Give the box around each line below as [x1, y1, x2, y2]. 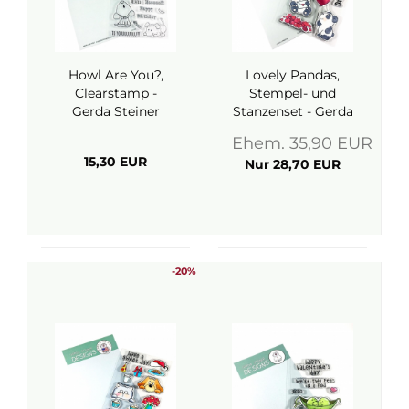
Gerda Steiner [71, 103, 160, 120]
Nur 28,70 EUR [245, 156, 341, 173]
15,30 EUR [84, 153, 147, 170]
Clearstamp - [74, 85, 157, 101]
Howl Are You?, [68, 67, 163, 83]
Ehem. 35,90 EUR [232, 133, 372, 153]
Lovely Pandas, [246, 67, 340, 83]
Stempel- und [249, 85, 336, 101]
